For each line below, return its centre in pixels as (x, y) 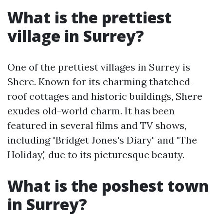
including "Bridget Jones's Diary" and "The (102, 140)
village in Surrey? (76, 36)
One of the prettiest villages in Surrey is (99, 67)
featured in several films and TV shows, (97, 125)
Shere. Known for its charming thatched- (101, 82)
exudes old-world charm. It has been (91, 111)
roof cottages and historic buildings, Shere (105, 96)
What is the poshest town (108, 186)
